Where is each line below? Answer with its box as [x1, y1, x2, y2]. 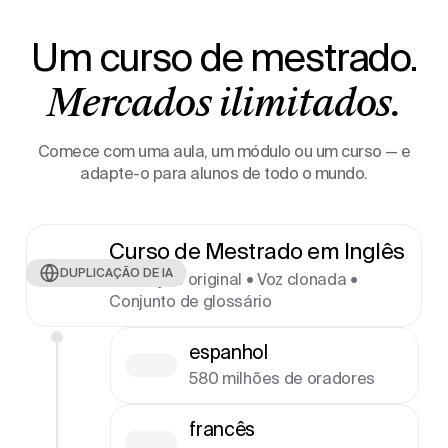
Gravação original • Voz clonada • [109, 269, 358, 288]
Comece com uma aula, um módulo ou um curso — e [37, 141, 411, 160]
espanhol [189, 340, 268, 363]
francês [189, 417, 255, 440]
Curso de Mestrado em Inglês [109, 237, 405, 263]
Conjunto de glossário [109, 291, 272, 310]
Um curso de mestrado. [30, 34, 417, 78]
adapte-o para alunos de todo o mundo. [80, 163, 368, 182]
